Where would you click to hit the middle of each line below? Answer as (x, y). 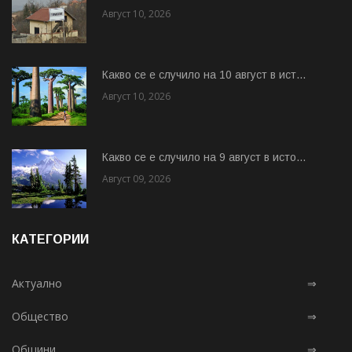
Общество (40, 316)
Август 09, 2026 (136, 178)
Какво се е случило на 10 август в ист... (204, 74)
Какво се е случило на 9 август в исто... (204, 157)
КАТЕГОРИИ (50, 239)
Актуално (37, 283)
